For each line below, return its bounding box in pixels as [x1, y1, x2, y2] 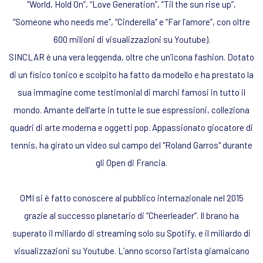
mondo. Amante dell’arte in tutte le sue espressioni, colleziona [14, 104, 249, 115]
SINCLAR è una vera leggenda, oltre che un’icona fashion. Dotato [9, 51, 254, 62]
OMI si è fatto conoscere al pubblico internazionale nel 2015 [19, 192, 244, 203]
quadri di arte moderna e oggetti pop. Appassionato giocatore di [10, 122, 253, 133]
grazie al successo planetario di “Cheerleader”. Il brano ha [24, 210, 239, 221]
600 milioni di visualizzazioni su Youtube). [53, 33, 210, 45]
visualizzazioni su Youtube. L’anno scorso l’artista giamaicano [14, 245, 249, 256]
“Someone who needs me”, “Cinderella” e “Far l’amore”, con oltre [13, 16, 250, 27]
